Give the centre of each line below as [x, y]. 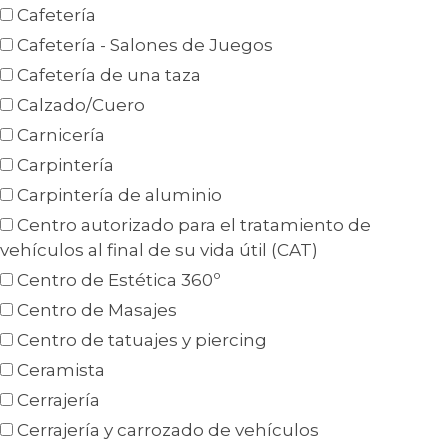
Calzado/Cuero [81, 105]
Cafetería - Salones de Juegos [145, 45]
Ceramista [61, 370]
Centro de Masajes [97, 310]
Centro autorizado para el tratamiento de [194, 225]
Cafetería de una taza [109, 75]
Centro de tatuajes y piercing [142, 340]
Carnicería [61, 135]
